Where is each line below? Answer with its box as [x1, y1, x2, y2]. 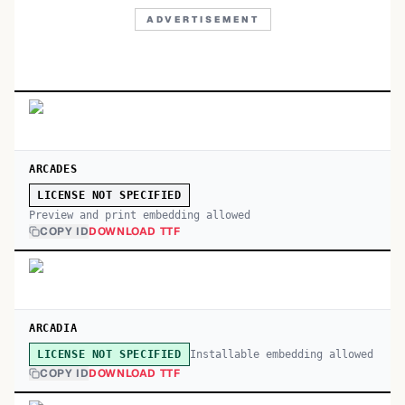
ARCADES [29, 163, 78, 175]
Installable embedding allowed [189, 347, 373, 361]
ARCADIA [29, 322, 78, 334]
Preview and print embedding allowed [29, 209, 250, 221]
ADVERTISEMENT [146, 14, 259, 25]
